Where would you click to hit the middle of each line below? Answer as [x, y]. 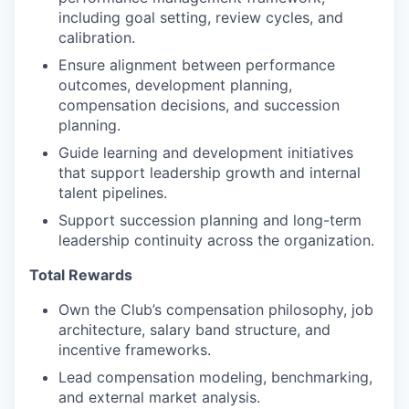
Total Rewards [81, 275]
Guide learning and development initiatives [206, 152]
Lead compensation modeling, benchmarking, [215, 377]
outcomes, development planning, [175, 85]
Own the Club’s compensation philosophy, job [216, 309]
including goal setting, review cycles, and [201, 17]
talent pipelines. [113, 193]
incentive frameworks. [135, 350]
